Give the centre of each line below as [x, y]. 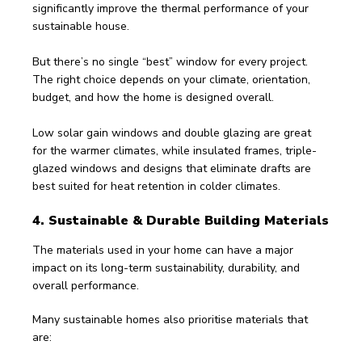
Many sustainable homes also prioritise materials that [172, 320]
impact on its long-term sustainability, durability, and [168, 268]
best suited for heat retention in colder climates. [156, 186]
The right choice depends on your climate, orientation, [173, 80]
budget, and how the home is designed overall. [153, 97]
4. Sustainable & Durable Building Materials [181, 221]
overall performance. [86, 286]
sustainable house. [81, 26]
